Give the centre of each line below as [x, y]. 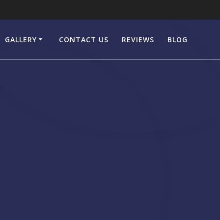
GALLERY [21, 39]
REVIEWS [138, 39]
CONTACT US [83, 39]
